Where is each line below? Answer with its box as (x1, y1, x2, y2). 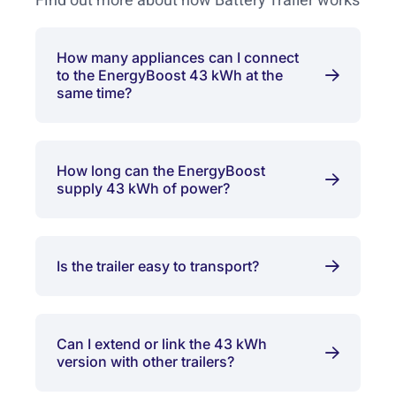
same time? (57, 84, 132, 103)
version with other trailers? (57, 353, 234, 371)
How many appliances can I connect (57, 49, 299, 67)
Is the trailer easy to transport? (57, 257, 259, 276)
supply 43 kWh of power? (57, 179, 230, 198)
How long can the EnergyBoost (57, 162, 265, 180)
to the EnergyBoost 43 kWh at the (57, 66, 283, 85)
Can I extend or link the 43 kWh (57, 335, 267, 354)
